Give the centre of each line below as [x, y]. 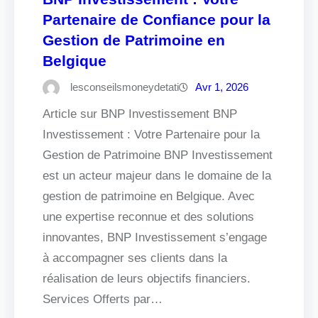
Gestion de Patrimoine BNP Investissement [158, 155]
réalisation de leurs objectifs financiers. [147, 279]
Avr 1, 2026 [222, 87]
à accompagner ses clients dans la [135, 258]
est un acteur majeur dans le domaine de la [157, 176]
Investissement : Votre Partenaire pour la [151, 135]
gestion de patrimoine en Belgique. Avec [149, 197]
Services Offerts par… [103, 300]
